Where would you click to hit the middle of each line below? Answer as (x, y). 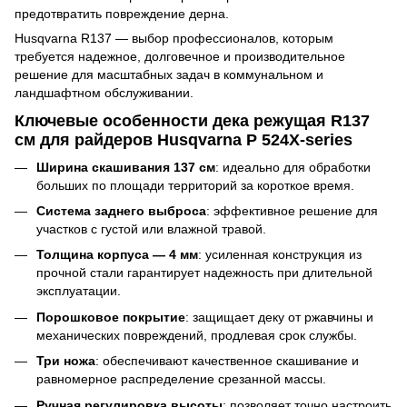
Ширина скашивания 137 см (126, 167)
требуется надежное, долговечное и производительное (180, 56)
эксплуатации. (79, 291)
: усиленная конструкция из (280, 255)
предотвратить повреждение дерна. (122, 13)
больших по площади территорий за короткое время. (195, 185)
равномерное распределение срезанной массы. (181, 379)
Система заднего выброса (121, 210)
